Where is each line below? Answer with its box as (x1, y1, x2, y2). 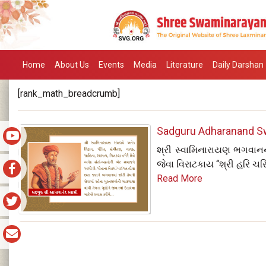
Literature (166, 60, 203, 69)
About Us (55, 60, 89, 69)
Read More (157, 173, 203, 184)
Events (99, 60, 124, 69)
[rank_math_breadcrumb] (18, 88, 120, 99)
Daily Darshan (213, 60, 264, 69)
